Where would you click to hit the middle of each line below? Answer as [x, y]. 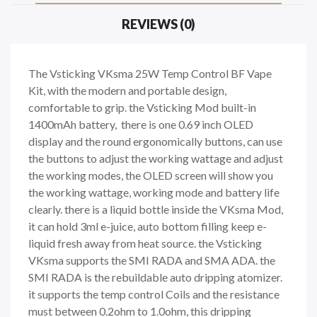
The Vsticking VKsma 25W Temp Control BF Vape [150, 73]
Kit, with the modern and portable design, [127, 90]
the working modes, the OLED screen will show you [151, 175]
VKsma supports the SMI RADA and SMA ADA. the [152, 260]
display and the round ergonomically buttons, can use [155, 141]
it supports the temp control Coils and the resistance [154, 294]
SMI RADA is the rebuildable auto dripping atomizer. [155, 277]
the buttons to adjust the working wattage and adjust [156, 158]
